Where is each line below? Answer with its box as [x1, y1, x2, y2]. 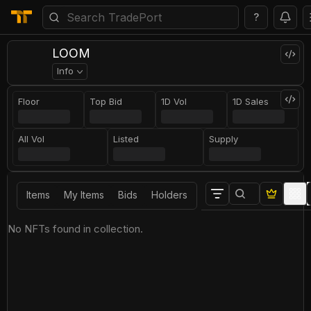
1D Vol [161, 96, 187, 107]
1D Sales [233, 96, 269, 107]
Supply [208, 133, 238, 144]
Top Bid [90, 96, 122, 107]
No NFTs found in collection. [8, 222, 143, 235]
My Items [64, 189, 104, 201]
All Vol [18, 133, 45, 144]
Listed [113, 133, 140, 144]
